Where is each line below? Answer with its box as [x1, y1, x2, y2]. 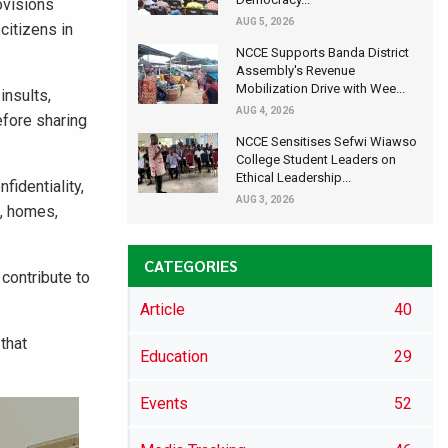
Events [140, 394, 188, 414]
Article [140, 300, 185, 320]
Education [140, 347, 208, 367]
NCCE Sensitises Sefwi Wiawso [236, 134, 417, 150]
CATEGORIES [144, 255, 238, 277]
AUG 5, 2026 [236, 16, 294, 28]
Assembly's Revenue [236, 63, 355, 79]
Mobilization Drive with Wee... [236, 81, 405, 97]
